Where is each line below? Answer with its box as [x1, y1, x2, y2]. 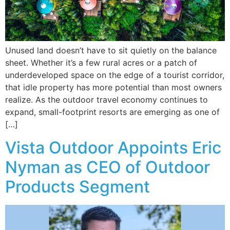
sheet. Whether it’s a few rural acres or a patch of [5, 57, 197, 68]
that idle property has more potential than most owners [5, 82, 222, 93]
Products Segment [5, 176, 150, 197]
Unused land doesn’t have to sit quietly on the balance [5, 45, 217, 56]
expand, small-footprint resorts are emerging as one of [5, 107, 220, 118]
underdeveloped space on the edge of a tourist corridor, [5, 70, 224, 81]
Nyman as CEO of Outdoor [5, 157, 210, 177]
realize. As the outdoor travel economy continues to [5, 94, 208, 105]
